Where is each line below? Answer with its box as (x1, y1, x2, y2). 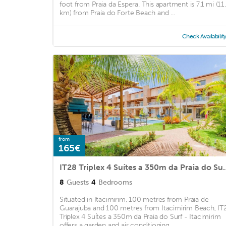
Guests (67, 178, 89, 187)
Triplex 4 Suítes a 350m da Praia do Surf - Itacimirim (60, 212, 221, 221)
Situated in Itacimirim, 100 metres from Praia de (60, 195, 209, 204)
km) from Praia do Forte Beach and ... (60, 9, 175, 18)
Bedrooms (98, 178, 132, 187)
